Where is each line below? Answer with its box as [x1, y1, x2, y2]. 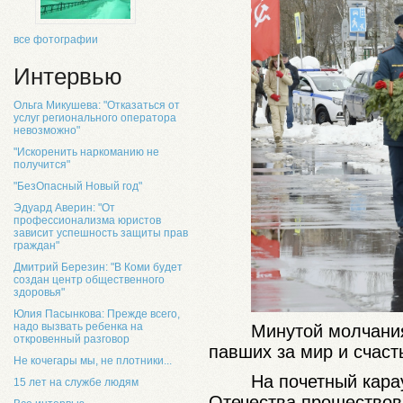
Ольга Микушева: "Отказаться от [13, 99, 180, 112]
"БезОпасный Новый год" [13, 180, 142, 193]
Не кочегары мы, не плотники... [13, 354, 172, 367]
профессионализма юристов [13, 214, 161, 227]
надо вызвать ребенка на [13, 320, 143, 333]
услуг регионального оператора [13, 112, 176, 124]
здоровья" [13, 286, 65, 299]
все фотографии [13, 33, 98, 46]
